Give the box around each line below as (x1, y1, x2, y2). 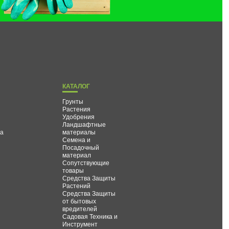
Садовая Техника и (62, 211, 118, 220)
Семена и (62, 134, 91, 144)
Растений (62, 180, 91, 190)
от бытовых (62, 196, 97, 205)
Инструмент (62, 219, 98, 228)
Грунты (62, 96, 84, 105)
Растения (62, 104, 91, 113)
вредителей (62, 203, 98, 213)
